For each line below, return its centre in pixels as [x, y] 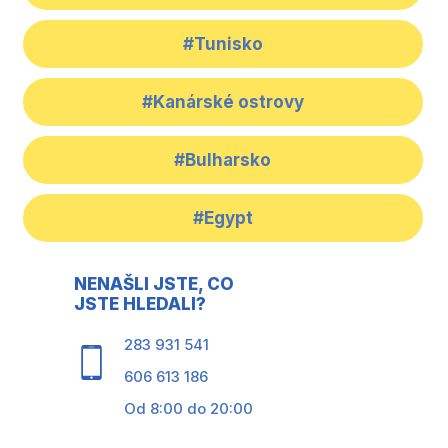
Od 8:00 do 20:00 [188, 409]
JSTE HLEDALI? [139, 304]
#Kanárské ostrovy [222, 102]
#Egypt [222, 218]
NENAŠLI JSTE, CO [153, 284]
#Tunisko [222, 44]
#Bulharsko [223, 160]
